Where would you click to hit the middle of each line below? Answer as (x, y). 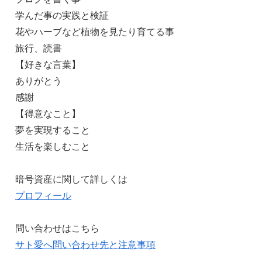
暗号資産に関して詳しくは (71, 180)
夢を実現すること (53, 130)
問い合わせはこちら (57, 229)
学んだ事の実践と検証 (62, 16)
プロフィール (43, 196)
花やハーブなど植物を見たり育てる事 (95, 32)
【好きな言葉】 (48, 65)
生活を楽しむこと (53, 147)
